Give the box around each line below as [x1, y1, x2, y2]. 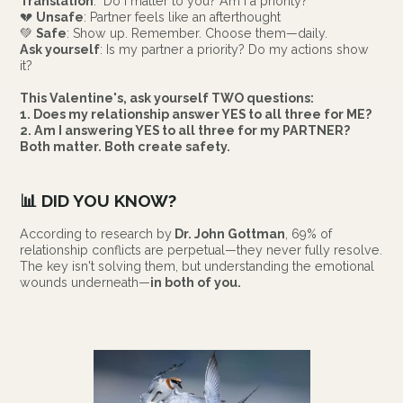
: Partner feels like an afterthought [84, 10, 282, 25]
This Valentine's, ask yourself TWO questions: [20, 91, 315, 106]
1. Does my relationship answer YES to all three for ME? [20, 107, 372, 122]
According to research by [20, 227, 173, 242]
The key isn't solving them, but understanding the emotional [20, 259, 375, 274]
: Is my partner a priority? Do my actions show [100, 42, 370, 58]
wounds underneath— [20, 275, 151, 291]
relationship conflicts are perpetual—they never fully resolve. [20, 243, 383, 258]
